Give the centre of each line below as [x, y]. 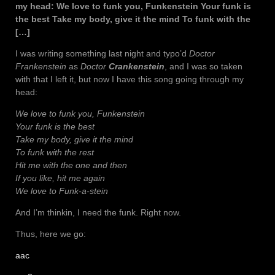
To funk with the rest [55, 153]
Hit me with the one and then [71, 165]
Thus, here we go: [51, 234]
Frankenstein [41, 67]
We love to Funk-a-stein [62, 191]
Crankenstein [137, 67]
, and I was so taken [203, 67]
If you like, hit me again [60, 178]
